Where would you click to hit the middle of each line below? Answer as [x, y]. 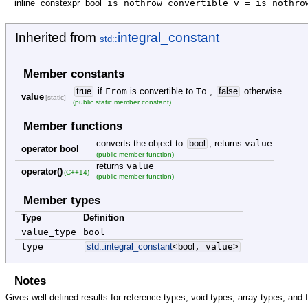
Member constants [74, 74]
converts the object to [141, 144]
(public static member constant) [122, 102]
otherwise [262, 91]
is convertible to [162, 91]
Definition [104, 218]
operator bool [51, 149]
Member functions [73, 126]
